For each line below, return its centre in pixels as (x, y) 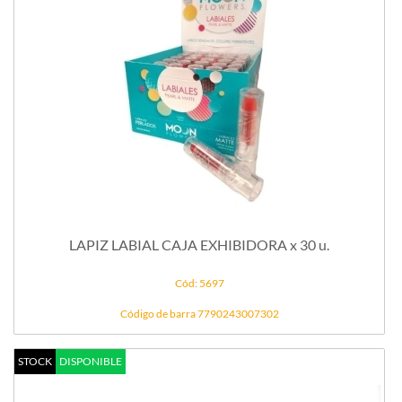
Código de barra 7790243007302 (199, 314)
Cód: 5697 (199, 284)
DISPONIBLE (91, 362)
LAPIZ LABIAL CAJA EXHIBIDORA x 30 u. (199, 244)
